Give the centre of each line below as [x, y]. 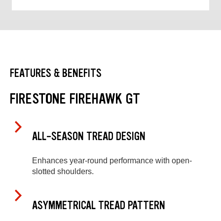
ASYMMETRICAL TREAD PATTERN [99, 205]
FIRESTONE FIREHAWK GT [75, 98]
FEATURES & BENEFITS [56, 73]
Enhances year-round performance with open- [112, 160]
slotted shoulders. [63, 171]
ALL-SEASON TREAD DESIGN [89, 137]
